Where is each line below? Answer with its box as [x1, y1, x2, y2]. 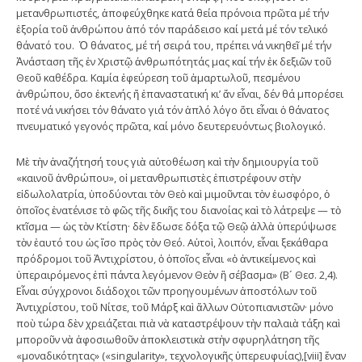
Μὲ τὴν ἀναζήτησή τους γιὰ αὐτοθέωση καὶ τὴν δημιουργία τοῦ [16, 154, 318, 169]
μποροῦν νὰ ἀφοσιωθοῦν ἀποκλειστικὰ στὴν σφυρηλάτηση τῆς [16, 331, 319, 347]
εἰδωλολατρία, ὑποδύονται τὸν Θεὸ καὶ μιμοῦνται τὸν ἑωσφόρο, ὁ [16, 186, 330, 201]
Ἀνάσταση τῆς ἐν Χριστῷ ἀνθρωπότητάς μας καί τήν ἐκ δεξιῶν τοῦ [16, 53, 331, 69]
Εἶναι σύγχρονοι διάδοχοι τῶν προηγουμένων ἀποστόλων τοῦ [16, 283, 317, 298]
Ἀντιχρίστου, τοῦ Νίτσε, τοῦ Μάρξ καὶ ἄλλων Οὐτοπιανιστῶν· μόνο [16, 299, 334, 314]
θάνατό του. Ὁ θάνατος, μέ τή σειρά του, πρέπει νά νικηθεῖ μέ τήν [16, 37, 331, 53]
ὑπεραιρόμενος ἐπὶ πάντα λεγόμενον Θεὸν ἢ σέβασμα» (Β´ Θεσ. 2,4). [16, 267, 338, 282]
